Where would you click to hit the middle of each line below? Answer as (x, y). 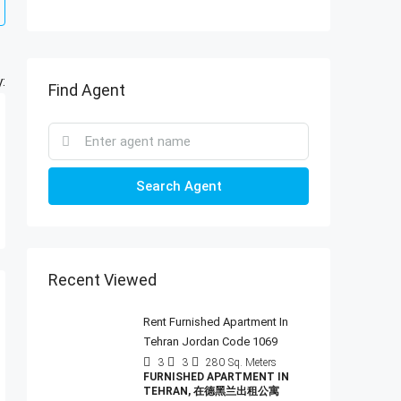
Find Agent (87, 90)
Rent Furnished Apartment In (216, 322)
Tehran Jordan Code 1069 (210, 341)
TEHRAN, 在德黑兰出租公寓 (211, 391)
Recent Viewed (102, 280)
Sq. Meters (252, 363)
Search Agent (179, 186)
